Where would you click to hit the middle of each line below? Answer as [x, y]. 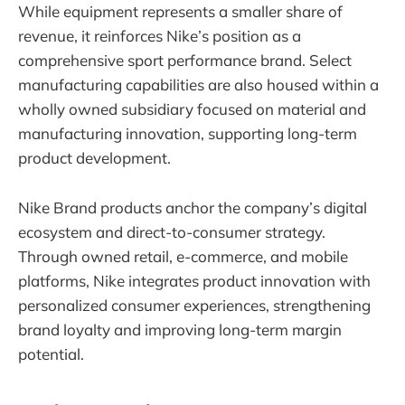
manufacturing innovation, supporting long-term [188, 134]
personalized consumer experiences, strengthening [194, 305]
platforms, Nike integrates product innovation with [194, 280]
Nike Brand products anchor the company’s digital [193, 207]
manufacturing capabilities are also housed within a [198, 85]
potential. [51, 353]
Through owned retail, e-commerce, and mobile [183, 256]
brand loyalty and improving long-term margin [180, 329]
